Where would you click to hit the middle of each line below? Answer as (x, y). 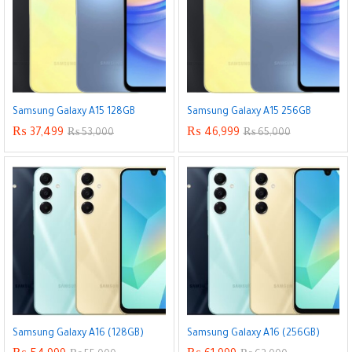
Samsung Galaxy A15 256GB (249, 112)
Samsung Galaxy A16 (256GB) (253, 334)
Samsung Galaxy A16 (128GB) (78, 334)
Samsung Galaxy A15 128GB (74, 112)
